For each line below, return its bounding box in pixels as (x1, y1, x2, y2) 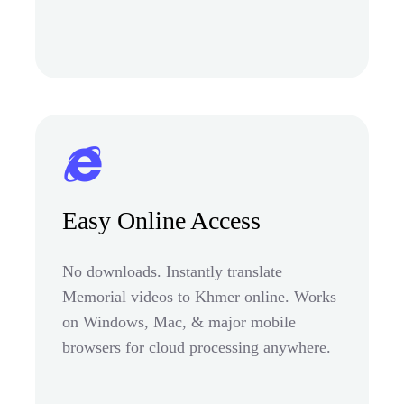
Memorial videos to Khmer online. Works (62, 287, 336, 306)
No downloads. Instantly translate (62, 262, 282, 280)
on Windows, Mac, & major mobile (62, 312, 296, 331)
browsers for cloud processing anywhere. (62, 337, 331, 356)
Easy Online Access (62, 206, 261, 234)
